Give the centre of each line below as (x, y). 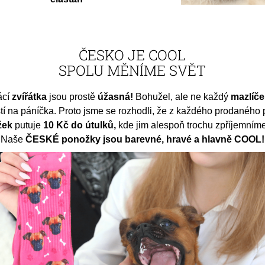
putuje (28, 125)
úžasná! (116, 96)
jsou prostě (72, 96)
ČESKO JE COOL (132, 55)
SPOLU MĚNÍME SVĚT (132, 70)
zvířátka (28, 96)
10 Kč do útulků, (81, 125)
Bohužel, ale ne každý (182, 96)
